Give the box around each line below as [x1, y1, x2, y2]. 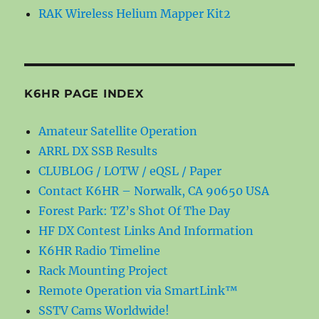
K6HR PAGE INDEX [24, 86, 144, 100]
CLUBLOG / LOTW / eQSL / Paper [38, 163, 222, 178]
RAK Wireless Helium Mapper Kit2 [38, 6, 231, 21]
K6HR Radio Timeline [38, 243, 161, 258]
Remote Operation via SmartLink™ [38, 283, 239, 298]
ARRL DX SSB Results [38, 143, 158, 158]
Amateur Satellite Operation [38, 123, 198, 138]
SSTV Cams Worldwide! [38, 303, 170, 318]
